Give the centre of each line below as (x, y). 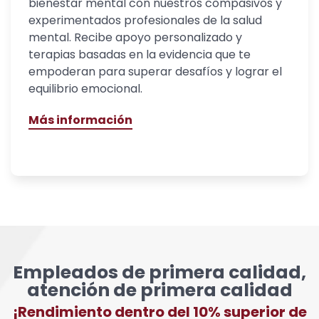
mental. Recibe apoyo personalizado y (135, 38)
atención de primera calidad (159, 291)
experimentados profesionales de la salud (145, 21)
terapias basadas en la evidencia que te (140, 55)
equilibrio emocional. (85, 89)
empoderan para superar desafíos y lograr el (155, 72)
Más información (80, 120)
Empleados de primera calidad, (159, 273)
